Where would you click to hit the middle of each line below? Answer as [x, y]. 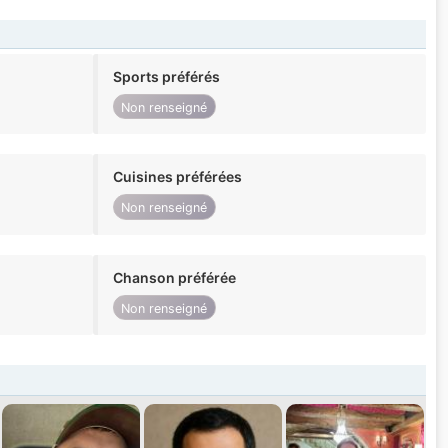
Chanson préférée [174, 277]
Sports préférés [166, 77]
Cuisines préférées [177, 177]
